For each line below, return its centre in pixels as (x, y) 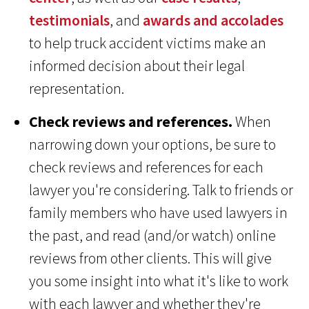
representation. (77, 89)
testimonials (70, 20)
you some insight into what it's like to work (159, 281)
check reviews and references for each (147, 167)
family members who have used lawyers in (159, 213)
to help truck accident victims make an (148, 43)
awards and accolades (213, 20)
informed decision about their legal (137, 66)
